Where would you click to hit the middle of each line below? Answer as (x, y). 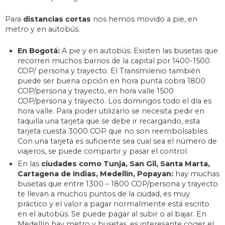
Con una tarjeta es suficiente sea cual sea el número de (117, 141)
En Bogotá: (39, 51)
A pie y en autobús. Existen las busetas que (139, 51)
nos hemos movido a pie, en (145, 19)
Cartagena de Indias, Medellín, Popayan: (96, 174)
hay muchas (197, 174)
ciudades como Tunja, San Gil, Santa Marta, (126, 164)
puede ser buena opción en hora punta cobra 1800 (111, 81)
